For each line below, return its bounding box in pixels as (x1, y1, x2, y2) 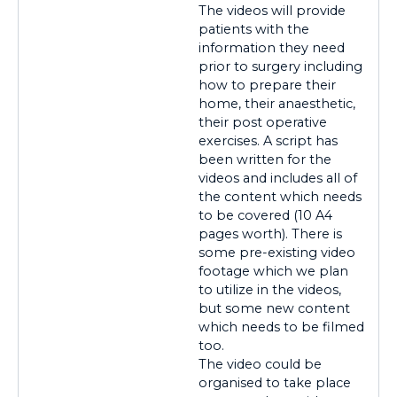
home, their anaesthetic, (198, 95, 355, 112)
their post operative (198, 113, 327, 130)
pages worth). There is (198, 225, 342, 242)
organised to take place (198, 374, 351, 391)
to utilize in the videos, (198, 281, 341, 298)
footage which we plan (198, 262, 348, 279)
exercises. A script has (198, 132, 338, 149)
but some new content (198, 300, 350, 316)
